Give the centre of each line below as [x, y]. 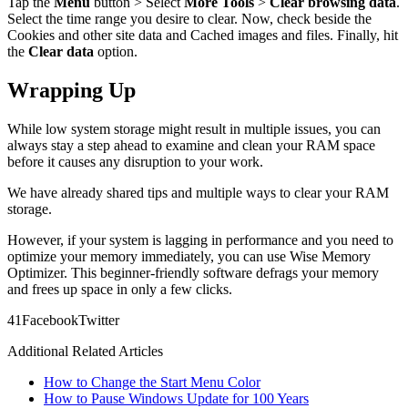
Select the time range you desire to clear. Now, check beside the [189, 19]
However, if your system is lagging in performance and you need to [200, 240]
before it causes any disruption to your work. [137, 162]
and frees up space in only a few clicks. [120, 289]
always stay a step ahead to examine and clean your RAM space [191, 145]
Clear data [61, 52]
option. [116, 52]
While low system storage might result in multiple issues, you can [194, 129]
